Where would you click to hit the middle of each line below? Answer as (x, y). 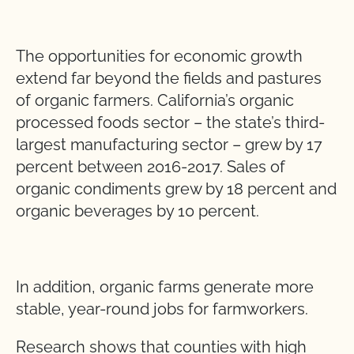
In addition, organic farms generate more (165, 287)
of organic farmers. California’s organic (155, 100)
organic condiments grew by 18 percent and (176, 189)
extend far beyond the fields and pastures (169, 78)
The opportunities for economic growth (159, 56)
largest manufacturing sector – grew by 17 (169, 145)
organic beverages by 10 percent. (137, 211)
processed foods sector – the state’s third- (170, 122)
